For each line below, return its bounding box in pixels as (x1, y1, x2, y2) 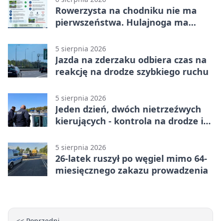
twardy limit (55, 28, 109, 40)
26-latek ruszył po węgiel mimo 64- (55, 152, 207, 165)
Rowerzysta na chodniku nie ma (55, 4, 197, 17)
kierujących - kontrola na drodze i (55, 115, 203, 127)
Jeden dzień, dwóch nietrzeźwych (55, 103, 201, 115)
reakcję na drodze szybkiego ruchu (55, 66, 209, 78)
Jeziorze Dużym (55, 127, 123, 139)
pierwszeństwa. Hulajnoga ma (55, 16, 188, 29)
